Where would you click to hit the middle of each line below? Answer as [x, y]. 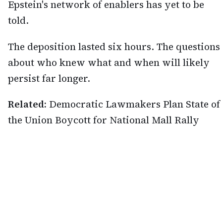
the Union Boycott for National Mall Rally [104, 120]
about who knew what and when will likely [109, 62]
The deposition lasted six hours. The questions [114, 46]
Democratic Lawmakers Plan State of [135, 104]
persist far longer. [49, 78]
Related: [27, 104]
